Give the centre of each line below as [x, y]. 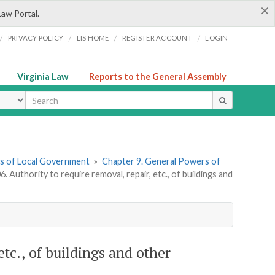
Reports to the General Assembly [158, 76]
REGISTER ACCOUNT [157, 38]
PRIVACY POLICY [36, 38]
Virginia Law [43, 76]
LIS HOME [93, 38]
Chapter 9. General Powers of [161, 161]
